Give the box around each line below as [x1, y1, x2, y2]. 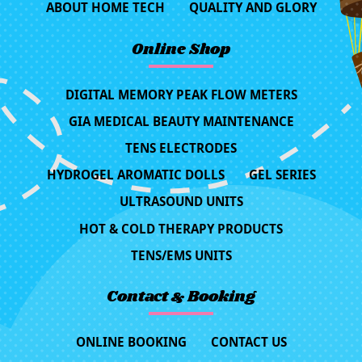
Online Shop [132, 43, 230, 58]
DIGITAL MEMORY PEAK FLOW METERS [65, 86, 297, 103]
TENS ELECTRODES [125, 139, 237, 156]
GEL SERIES [248, 166, 316, 183]
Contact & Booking [107, 290, 255, 306]
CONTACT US [210, 333, 287, 350]
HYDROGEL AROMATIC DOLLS [46, 166, 225, 183]
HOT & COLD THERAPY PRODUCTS [79, 220, 283, 237]
